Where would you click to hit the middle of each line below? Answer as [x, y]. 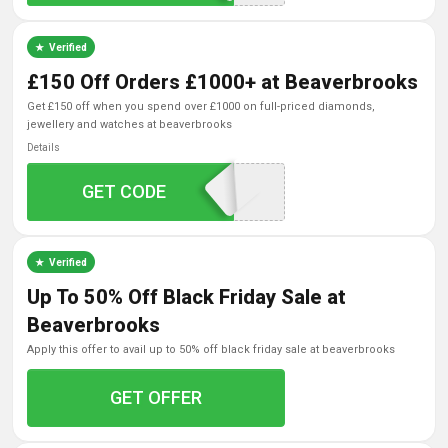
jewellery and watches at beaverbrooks [129, 124]
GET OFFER [156, 397]
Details [43, 147]
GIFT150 [149, 191]
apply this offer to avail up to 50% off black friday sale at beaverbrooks [214, 349]
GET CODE [124, 191]
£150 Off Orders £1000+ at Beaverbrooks [222, 82]
